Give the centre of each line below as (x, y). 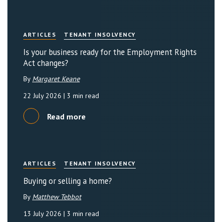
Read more (66, 116)
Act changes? (46, 63)
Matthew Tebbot (57, 197)
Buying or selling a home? (68, 181)
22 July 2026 (43, 96)
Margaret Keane (56, 79)
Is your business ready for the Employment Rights (110, 52)
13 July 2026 (43, 214)
